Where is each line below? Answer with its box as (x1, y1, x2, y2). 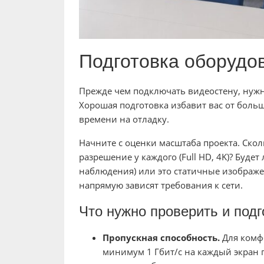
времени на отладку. (78, 113, 169, 126)
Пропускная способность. (102, 232, 220, 244)
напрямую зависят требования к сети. (78, 179, 243, 192)
